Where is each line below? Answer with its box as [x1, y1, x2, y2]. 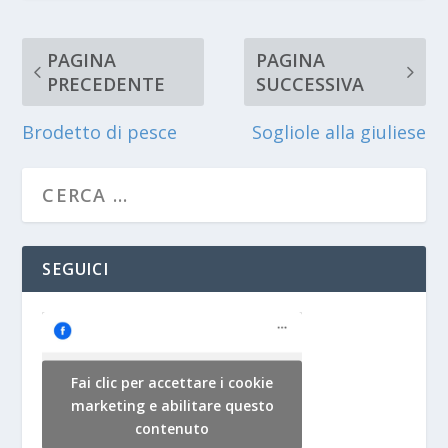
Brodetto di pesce [22, 119, 178, 144]
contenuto [135, 418, 210, 438]
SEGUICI [42, 257, 109, 280]
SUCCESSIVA [256, 71, 365, 96]
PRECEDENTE [47, 71, 166, 96]
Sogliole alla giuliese [251, 119, 426, 144]
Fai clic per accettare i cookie [71, 372, 274, 392]
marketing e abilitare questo [70, 395, 274, 415]
